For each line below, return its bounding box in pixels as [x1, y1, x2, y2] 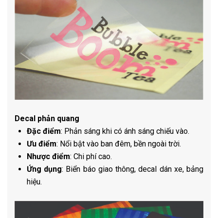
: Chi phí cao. [70, 152, 112, 162]
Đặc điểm [27, 127, 61, 136]
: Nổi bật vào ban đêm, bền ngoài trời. [56, 139, 181, 149]
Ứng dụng [27, 164, 62, 174]
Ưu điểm [27, 139, 56, 149]
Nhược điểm [27, 152, 70, 162]
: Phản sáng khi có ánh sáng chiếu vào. [61, 127, 189, 136]
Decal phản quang [15, 114, 79, 124]
